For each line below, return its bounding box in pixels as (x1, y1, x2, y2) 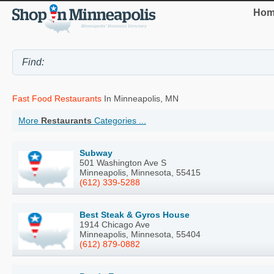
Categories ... (92, 115, 146, 125)
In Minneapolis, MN (102, 93, 179, 103)
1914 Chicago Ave (80, 219, 150, 229)
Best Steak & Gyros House (80, 209, 190, 220)
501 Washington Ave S (80, 157, 166, 168)
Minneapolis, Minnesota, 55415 (80, 167, 201, 177)
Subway (80, 147, 113, 158)
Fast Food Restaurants (12, 93, 102, 103)
